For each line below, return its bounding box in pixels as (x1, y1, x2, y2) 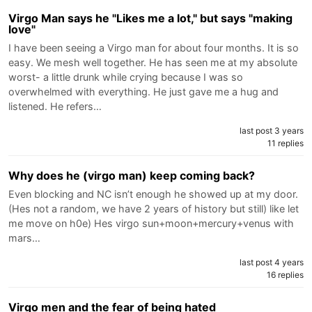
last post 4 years (240, 256, 304, 267)
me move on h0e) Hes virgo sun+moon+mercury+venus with (8, 217, 294, 229)
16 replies (267, 269, 304, 280)
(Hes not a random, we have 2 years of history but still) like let (8, 202, 299, 214)
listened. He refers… (8, 100, 102, 112)
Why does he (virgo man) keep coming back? (8, 168, 255, 182)
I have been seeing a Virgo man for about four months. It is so (8, 41, 299, 54)
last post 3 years (240, 125, 304, 136)
